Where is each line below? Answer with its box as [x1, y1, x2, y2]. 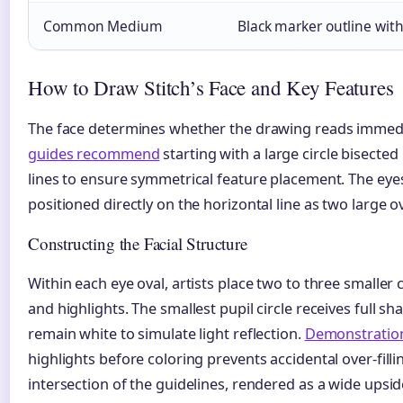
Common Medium [43, 16, 163, 37]
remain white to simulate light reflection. [28, 324, 305, 345]
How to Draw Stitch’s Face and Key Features [28, 74, 394, 102]
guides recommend [28, 144, 160, 165]
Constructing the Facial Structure [28, 232, 247, 255]
